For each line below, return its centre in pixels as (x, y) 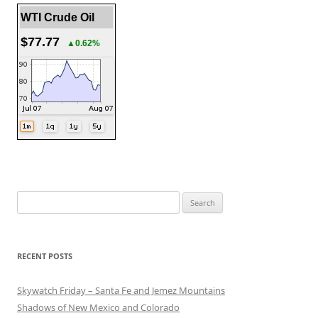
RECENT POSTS (45, 256)
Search (31, 199)
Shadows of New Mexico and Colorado (98, 308)
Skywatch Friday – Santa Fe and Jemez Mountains (121, 291)
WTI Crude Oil (57, 18)
